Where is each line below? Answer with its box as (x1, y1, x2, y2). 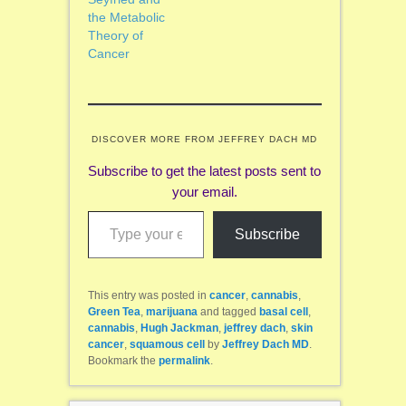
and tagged (197, 305, 259, 319)
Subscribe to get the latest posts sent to (88, 163, 322, 179)
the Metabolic (87, 10, 165, 25)
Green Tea (87, 305, 140, 319)
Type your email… (86, 203, 127, 217)
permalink (158, 354, 210, 368)
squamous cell (129, 338, 205, 352)
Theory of (87, 28, 143, 43)
